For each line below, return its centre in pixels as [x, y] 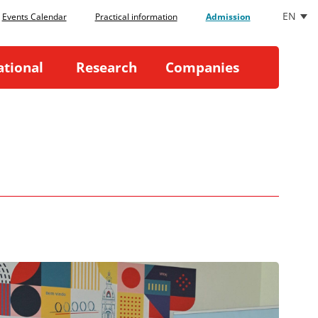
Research [106, 67]
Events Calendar [34, 17]
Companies [202, 67]
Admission [228, 17]
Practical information [136, 17]
